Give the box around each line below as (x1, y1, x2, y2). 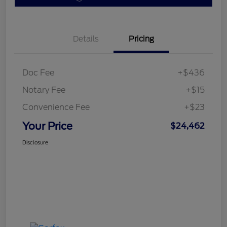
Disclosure (22, 139, 48, 146)
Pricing (129, 34, 154, 44)
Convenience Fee (22, 102, 90, 112)
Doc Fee (22, 68, 54, 78)
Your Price (22, 120, 72, 133)
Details (72, 34, 99, 44)
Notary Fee (22, 85, 65, 95)
